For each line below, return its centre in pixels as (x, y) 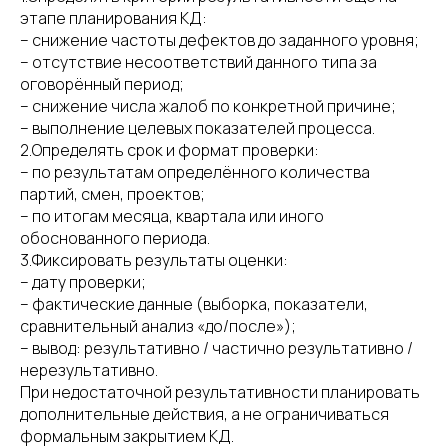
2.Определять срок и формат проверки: (169, 150)
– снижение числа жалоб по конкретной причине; (208, 106)
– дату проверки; (83, 282)
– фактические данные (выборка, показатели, (194, 304)
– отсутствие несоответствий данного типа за (198, 62)
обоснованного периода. (115, 238)
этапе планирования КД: (113, 18)
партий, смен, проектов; (112, 194)
